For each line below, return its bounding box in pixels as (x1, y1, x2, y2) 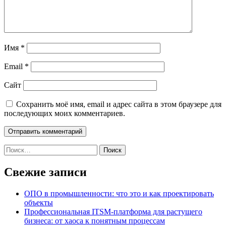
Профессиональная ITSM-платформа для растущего (24, 207, 202, 216)
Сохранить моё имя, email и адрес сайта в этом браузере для (16, 100, 221, 109)
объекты (24, 198, 53, 207)
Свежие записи (4, 165, 87, 179)
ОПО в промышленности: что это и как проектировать (24, 189, 214, 198)
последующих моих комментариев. (4, 109, 125, 118)
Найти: (4, 144, 28, 153)
